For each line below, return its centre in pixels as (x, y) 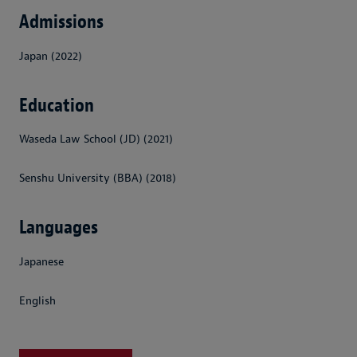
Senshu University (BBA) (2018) (98, 178)
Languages (59, 228)
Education (57, 105)
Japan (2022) (51, 56)
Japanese (41, 262)
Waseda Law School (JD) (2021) (96, 139)
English (37, 301)
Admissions (61, 21)
